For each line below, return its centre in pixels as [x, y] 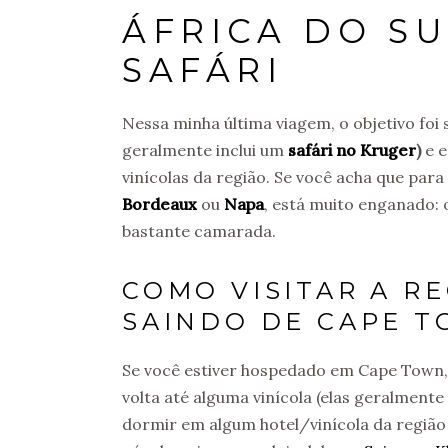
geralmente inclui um [205, 149]
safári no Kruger [352, 149]
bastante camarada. [199, 230]
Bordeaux [161, 203]
